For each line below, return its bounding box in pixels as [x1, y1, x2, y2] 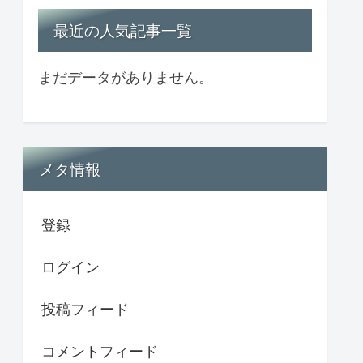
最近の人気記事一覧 [53, 20, 193, 41]
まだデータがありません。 [38, 69, 213, 87]
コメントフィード [41, 342, 158, 360]
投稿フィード [41, 300, 129, 318]
